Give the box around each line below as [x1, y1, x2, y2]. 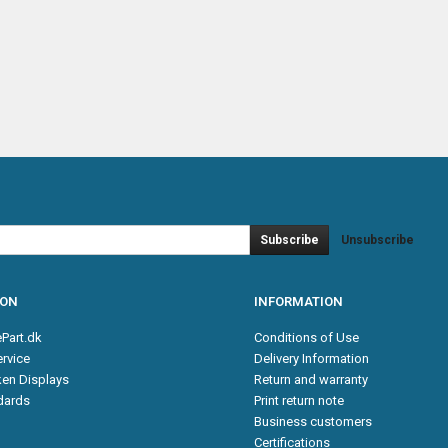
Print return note [254, 393, 344, 409]
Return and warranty [254, 372, 368, 388]
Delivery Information [254, 351, 369, 367]
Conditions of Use [254, 330, 359, 346]
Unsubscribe [340, 233, 414, 248]
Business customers [254, 414, 372, 430]
